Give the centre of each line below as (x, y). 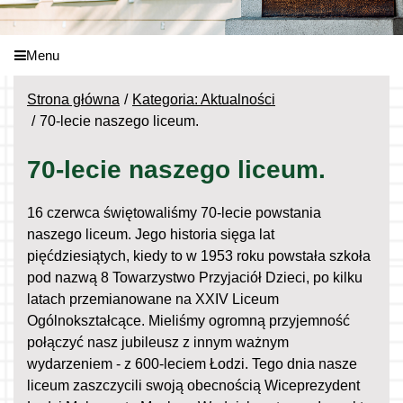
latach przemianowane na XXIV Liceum (153, 299)
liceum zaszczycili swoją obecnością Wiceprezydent (193, 385)
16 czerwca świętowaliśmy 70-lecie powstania (174, 212)
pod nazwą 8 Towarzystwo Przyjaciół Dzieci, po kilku (195, 277)
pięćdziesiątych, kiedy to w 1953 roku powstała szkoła (199, 255)
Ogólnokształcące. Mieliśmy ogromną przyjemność (188, 320)
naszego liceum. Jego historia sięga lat (151, 234)
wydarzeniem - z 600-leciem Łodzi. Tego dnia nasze (192, 363)
